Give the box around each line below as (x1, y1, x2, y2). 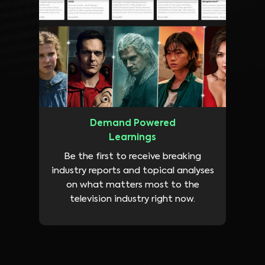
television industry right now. (70, 195, 195, 204)
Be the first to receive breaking (64, 152, 201, 161)
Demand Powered (89, 119, 176, 128)
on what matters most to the (66, 180, 199, 190)
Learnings (109, 133, 156, 143)
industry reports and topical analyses (51, 166, 214, 176)
